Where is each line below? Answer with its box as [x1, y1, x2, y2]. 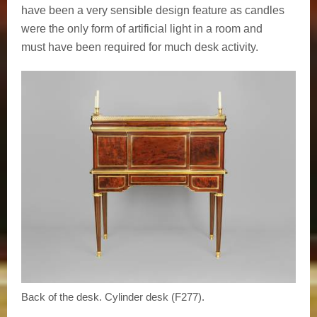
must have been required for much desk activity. [21, 40, 258, 53]
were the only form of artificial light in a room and [21, 22, 263, 35]
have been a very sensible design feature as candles [21, 4, 284, 16]
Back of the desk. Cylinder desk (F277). [21, 290, 204, 303]
